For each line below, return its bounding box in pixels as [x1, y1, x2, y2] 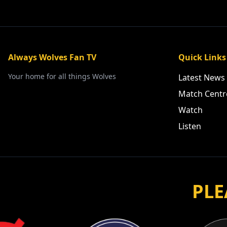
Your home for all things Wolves [8, 71, 116, 81]
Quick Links [178, 52, 226, 63]
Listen [178, 121, 201, 132]
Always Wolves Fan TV [8, 52, 96, 63]
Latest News [178, 72, 225, 83]
